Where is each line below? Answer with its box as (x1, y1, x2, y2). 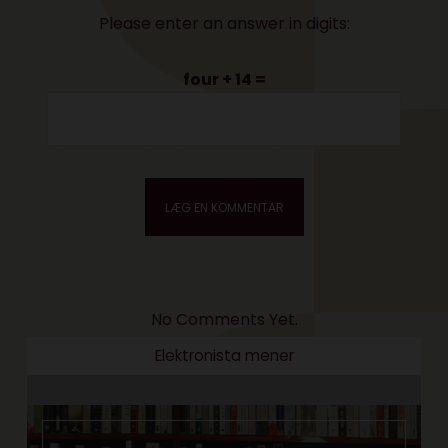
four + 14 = (182, 68, 266, 92)
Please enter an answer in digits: (98, 12, 350, 36)
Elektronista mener (154, 345, 294, 367)
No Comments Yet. (150, 308, 298, 332)
